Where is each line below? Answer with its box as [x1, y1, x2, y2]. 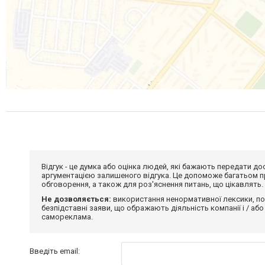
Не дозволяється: [41, 194, 111, 203]
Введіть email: [30, 246, 80, 256]
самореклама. [41, 212, 93, 221]
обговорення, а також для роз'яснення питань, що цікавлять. [41, 179, 263, 189]
